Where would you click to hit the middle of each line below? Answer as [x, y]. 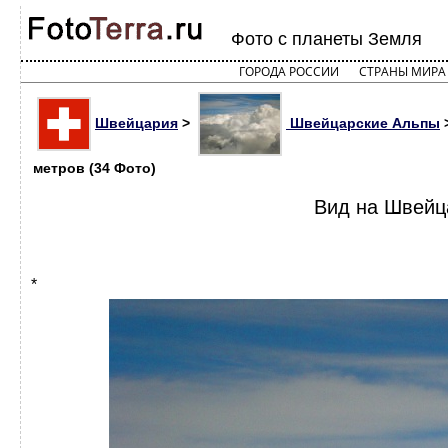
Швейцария [136, 122]
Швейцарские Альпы [363, 122]
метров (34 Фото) [94, 168]
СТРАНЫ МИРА [402, 71]
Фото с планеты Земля [326, 39]
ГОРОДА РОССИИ [288, 71]
